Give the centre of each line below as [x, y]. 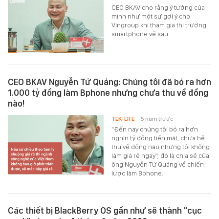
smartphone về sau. [141, 33]
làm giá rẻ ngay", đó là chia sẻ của [161, 155]
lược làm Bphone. [138, 173]
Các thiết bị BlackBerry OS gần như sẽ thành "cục [105, 210]
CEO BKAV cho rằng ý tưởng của [158, 7]
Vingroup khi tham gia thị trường [159, 25]
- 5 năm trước [155, 119]
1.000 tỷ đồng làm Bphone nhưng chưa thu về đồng [108, 92]
